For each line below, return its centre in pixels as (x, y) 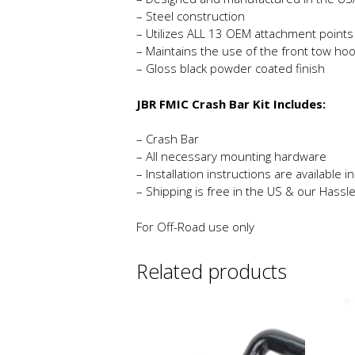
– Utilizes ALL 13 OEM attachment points (245, 34)
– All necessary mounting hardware (231, 157)
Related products (212, 271)
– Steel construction (191, 16)
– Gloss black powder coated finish (231, 69)
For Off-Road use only (195, 226)
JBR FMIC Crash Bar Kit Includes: (231, 103)
